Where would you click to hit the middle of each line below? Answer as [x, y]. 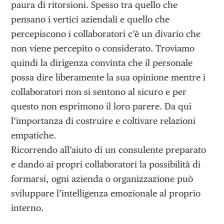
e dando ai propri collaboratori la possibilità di [106, 164]
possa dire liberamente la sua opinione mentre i [108, 77]
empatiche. [34, 135]
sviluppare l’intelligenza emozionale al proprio [106, 193]
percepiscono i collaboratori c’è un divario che [106, 33]
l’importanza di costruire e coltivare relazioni [103, 120]
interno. [27, 207]
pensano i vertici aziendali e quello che [90, 19]
